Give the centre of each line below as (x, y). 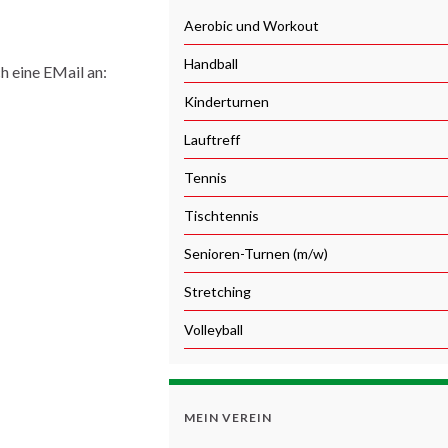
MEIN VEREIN (228, 417)
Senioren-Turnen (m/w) (256, 253)
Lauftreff (212, 139)
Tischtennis (221, 215)
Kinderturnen (226, 101)
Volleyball (213, 329)
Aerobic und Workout (251, 25)
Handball (211, 63)
